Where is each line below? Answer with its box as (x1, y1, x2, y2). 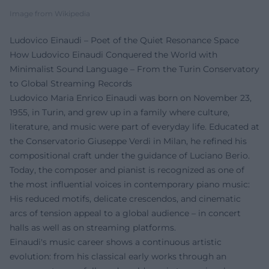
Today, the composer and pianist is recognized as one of (10, 164, 244, 175)
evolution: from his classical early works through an (10, 250, 226, 262)
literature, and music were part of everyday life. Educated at (10, 121, 259, 132)
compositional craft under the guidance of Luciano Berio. (10, 150, 250, 161)
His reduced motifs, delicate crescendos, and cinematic (10, 193, 241, 204)
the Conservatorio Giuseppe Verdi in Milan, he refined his (10, 135, 247, 147)
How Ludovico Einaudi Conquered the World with (10, 49, 217, 60)
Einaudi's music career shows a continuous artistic (10, 236, 222, 247)
